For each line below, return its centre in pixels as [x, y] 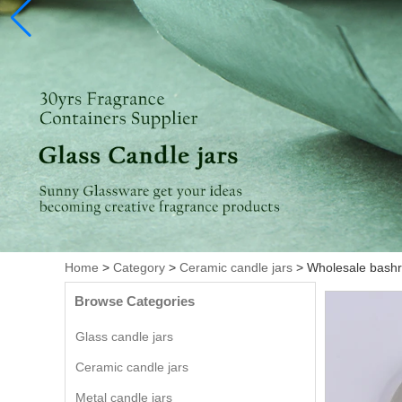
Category [139, 267]
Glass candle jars [124, 336]
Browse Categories [135, 301]
